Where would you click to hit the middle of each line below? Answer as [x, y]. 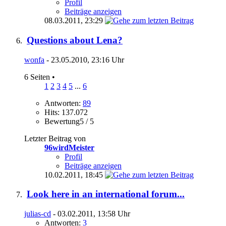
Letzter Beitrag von [55, 138]
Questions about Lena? [75, 40]
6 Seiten [38, 77]
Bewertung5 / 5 [69, 121]
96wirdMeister [69, 147]
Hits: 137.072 [66, 112]
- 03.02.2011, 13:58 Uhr [91, 214]
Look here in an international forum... [106, 194]
